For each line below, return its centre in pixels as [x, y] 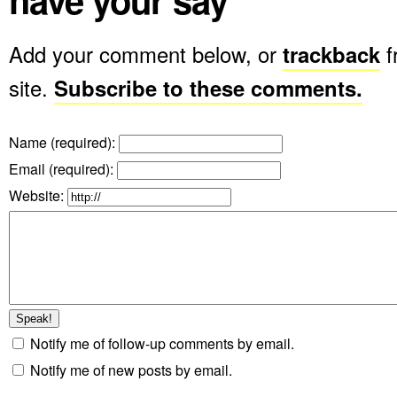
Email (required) [59, 169]
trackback [331, 54]
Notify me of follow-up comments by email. [162, 343]
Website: [38, 195]
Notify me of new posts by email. [131, 370]
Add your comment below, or [146, 54]
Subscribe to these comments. [208, 88]
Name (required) [60, 142]
